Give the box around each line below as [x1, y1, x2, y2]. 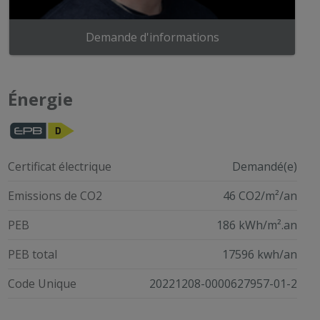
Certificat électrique [7, 158, 111, 174]
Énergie [7, 86, 73, 111]
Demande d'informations [85, 29, 219, 45]
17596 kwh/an [221, 246, 297, 262]
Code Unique [7, 275, 76, 291]
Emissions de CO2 [7, 187, 102, 204]
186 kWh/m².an [216, 216, 297, 233]
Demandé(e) [231, 158, 297, 174]
